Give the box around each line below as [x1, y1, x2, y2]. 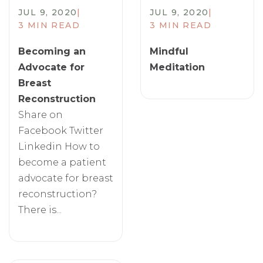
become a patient [18, 157, 106, 168]
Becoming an [18, 46, 86, 57]
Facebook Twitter [18, 125, 103, 136]
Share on [18, 109, 63, 120]
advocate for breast [18, 173, 113, 184]
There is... [18, 204, 62, 215]
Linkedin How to [18, 141, 100, 152]
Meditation [150, 62, 205, 73]
